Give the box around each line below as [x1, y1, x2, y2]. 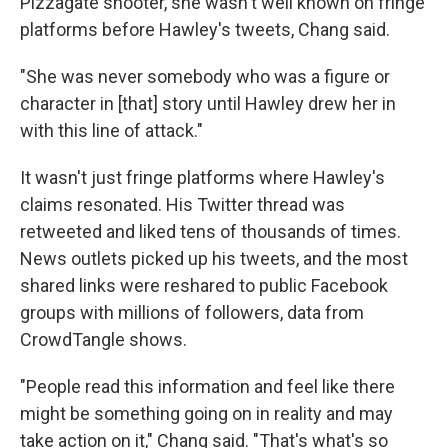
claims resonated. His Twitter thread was [20, 194, 345, 215]
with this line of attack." [20, 120, 203, 141]
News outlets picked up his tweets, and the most [20, 248, 408, 269]
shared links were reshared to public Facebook [20, 275, 388, 296]
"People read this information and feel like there [20, 376, 395, 397]
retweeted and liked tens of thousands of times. [20, 221, 401, 242]
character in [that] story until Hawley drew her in [20, 93, 396, 114]
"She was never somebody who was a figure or [20, 66, 390, 87]
